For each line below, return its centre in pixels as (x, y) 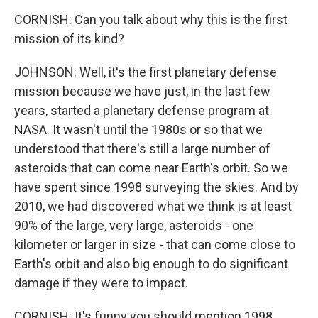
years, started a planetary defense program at (142, 110)
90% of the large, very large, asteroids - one (134, 225)
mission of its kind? (69, 39)
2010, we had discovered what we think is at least (153, 206)
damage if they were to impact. (101, 283)
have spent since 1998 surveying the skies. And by (157, 187)
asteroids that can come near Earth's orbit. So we (151, 168)
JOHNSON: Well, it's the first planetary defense (146, 72)
